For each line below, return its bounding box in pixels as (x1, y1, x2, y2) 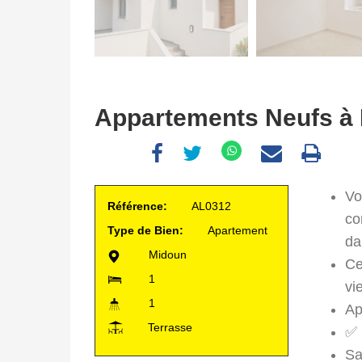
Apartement (208, 224, 267, 238)
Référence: (107, 200, 170, 213)
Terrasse (148, 321, 192, 335)
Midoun (149, 248, 187, 262)
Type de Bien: (107, 224, 187, 238)
